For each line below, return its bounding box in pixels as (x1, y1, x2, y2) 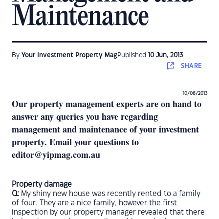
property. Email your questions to (12, 135, 139, 148)
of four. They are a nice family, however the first (12, 199, 177, 207)
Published (117, 52, 148, 58)
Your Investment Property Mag (22, 52, 117, 58)
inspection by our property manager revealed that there (12, 209, 205, 216)
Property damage (12, 181, 72, 188)
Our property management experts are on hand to (12, 97, 201, 110)
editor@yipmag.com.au (12, 148, 100, 161)
